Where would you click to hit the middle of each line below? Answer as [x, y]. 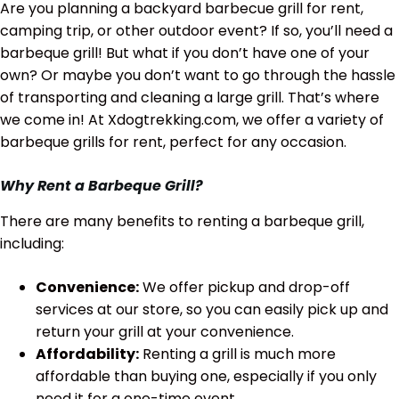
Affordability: [87, 354]
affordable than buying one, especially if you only [206, 377]
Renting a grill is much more [237, 354]
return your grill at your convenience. [165, 332]
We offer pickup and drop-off [244, 288]
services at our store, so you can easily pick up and [212, 310]
